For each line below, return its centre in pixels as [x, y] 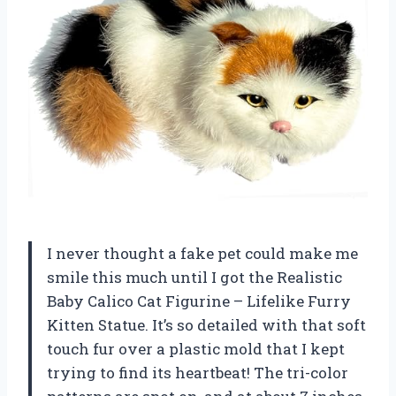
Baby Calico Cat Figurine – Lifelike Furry [199, 301]
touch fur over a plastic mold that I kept [196, 348]
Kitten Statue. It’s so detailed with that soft [206, 324]
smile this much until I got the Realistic [194, 277]
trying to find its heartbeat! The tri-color [198, 372]
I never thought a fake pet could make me [202, 253]
